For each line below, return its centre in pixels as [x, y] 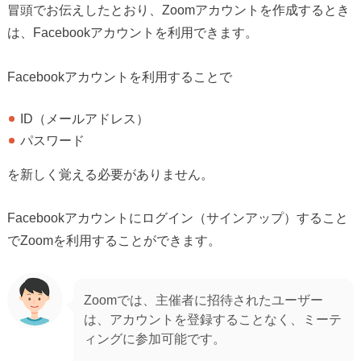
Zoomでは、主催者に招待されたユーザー [204, 300]
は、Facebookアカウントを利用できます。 [132, 33]
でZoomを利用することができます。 [114, 241]
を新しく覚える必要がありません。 [110, 174]
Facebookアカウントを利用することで [119, 76]
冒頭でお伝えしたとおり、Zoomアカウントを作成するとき [178, 10]
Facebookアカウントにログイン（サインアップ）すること [177, 218]
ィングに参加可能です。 [155, 339]
